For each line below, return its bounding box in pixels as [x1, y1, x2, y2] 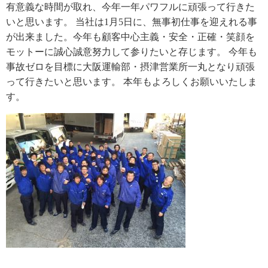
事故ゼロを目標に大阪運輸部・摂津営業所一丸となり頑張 [6, 62, 255, 72]
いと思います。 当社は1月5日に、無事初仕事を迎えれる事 [6, 17, 257, 28]
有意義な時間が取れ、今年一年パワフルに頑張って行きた [6, 2, 255, 13]
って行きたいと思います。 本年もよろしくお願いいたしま [6, 77, 257, 87]
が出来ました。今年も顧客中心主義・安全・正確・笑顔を [6, 32, 255, 42]
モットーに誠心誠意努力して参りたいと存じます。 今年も [6, 47, 257, 57]
